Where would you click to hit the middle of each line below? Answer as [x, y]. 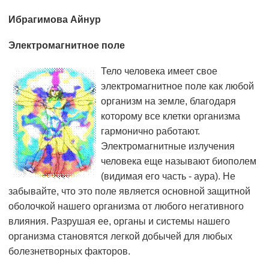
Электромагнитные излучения [168, 147]
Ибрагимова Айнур [55, 20]
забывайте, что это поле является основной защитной [129, 192]
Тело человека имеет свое [159, 71]
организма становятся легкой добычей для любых [120, 237]
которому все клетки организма [171, 116]
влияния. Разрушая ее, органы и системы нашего [119, 222]
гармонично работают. [150, 131]
